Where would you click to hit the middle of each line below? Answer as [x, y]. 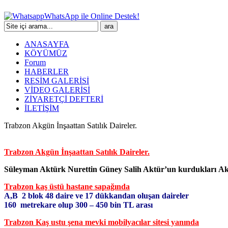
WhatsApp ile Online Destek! [92, 16]
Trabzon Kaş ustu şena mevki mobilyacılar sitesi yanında [102, 222]
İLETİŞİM [42, 108]
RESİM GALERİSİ [57, 81]
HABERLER [47, 72]
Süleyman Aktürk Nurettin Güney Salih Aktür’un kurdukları [110, 169]
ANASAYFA [47, 44]
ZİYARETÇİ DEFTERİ [64, 99]
